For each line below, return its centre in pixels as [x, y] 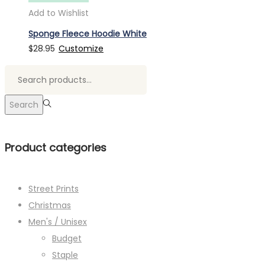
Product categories [56, 148]
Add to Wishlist [59, 13]
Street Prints [54, 189]
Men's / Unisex [58, 222]
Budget [67, 239]
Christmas [50, 206]
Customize [81, 49]
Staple [65, 255]
